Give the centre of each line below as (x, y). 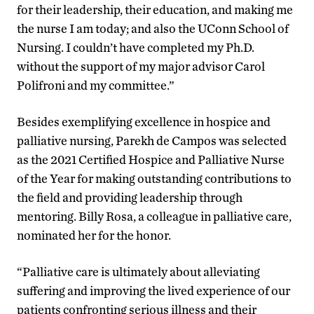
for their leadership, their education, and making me (155, 9)
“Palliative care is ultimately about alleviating (138, 271)
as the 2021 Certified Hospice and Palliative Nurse (151, 159)
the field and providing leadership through (130, 197)
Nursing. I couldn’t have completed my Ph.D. (136, 47)
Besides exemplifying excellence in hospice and (144, 121)
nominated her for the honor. (94, 235)
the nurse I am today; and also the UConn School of (153, 28)
